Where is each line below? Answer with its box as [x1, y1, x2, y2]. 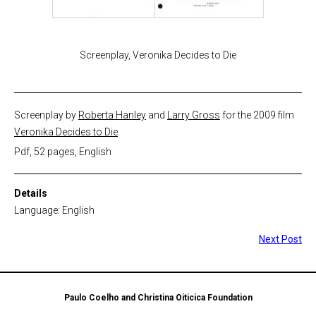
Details [14, 188, 47, 200]
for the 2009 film [220, 109, 294, 121]
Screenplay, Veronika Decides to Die [80, 49, 236, 61]
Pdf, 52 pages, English [14, 146, 111, 158]
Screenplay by [14, 109, 78, 121]
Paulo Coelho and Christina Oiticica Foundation [63, 292, 253, 303]
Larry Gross [167, 109, 220, 121]
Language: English [14, 205, 95, 217]
